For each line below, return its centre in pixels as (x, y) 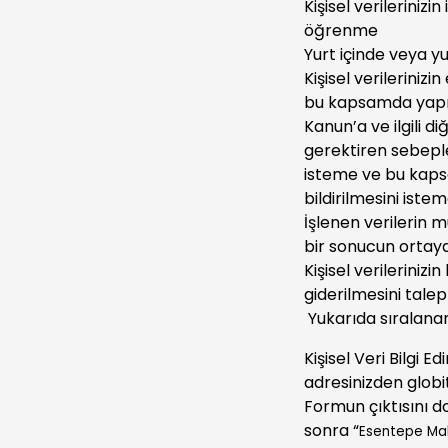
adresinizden (355, 382)
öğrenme (341, 30)
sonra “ (331, 430)
